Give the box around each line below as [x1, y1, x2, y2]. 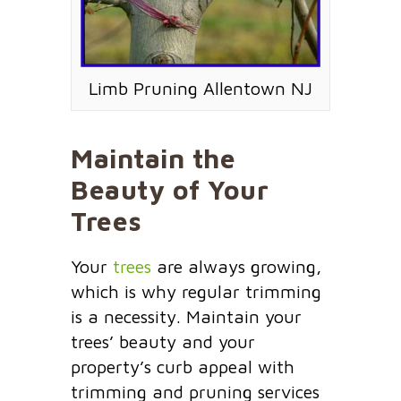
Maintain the [71, 141, 235, 174]
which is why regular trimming [71, 280, 321, 302]
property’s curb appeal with [71, 355, 294, 377]
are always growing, [151, 255, 321, 277]
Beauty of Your [71, 173, 269, 205]
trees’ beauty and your [71, 330, 255, 352]
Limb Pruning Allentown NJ [89, 77, 312, 98]
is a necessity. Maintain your [71, 305, 302, 327]
